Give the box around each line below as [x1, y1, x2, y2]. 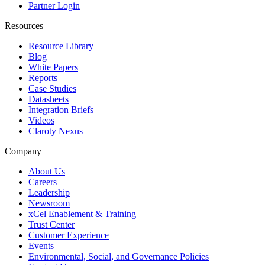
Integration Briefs [28, 104, 93, 115]
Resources [5, 20, 43, 31]
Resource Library [28, 40, 93, 51]
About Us [28, 166, 65, 176]
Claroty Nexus [28, 125, 83, 136]
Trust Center [28, 219, 75, 230]
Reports [28, 72, 57, 83]
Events [28, 240, 54, 251]
